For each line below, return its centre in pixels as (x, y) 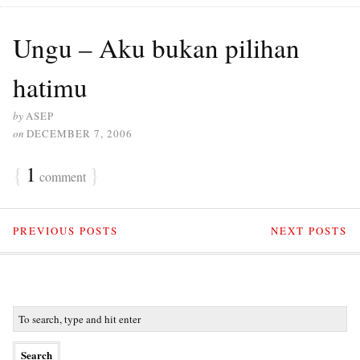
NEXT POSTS (309, 231)
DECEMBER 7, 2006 (80, 133)
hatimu (50, 87)
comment (61, 176)
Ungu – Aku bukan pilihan (156, 47)
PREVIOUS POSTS (65, 231)
